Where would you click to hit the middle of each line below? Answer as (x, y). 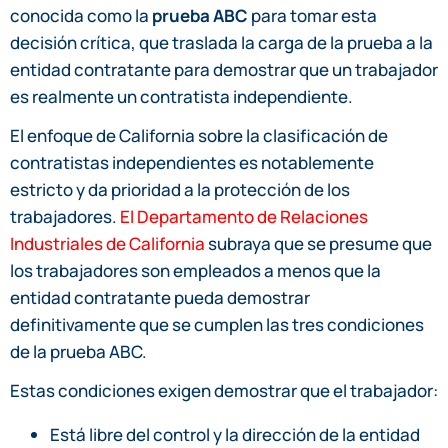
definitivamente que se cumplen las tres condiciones (217, 324)
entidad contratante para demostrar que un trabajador (224, 69)
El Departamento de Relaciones (244, 216)
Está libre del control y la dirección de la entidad (235, 434)
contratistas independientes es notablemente (192, 162)
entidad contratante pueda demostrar (160, 297)
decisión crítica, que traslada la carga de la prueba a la (221, 42)
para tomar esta (312, 15)
